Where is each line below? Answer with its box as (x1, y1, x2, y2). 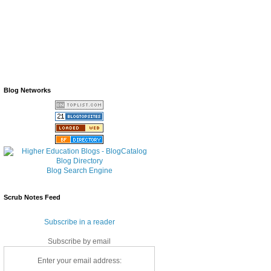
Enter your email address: (37, 256, 122, 265)
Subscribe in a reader (44, 217, 115, 226)
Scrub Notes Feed (4, 193, 60, 201)
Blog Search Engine (46, 166, 113, 175)
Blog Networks (4, 86, 51, 94)
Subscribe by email (48, 237, 111, 246)
